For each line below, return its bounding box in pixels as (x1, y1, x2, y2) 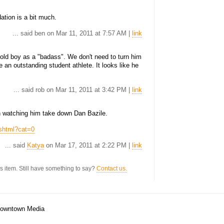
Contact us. (96, 165, 127, 172)
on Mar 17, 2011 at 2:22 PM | (44, 141, 132, 149)
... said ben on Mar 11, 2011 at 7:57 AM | (12, 29, 132, 37)
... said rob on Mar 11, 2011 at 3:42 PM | (13, 86, 132, 93)
